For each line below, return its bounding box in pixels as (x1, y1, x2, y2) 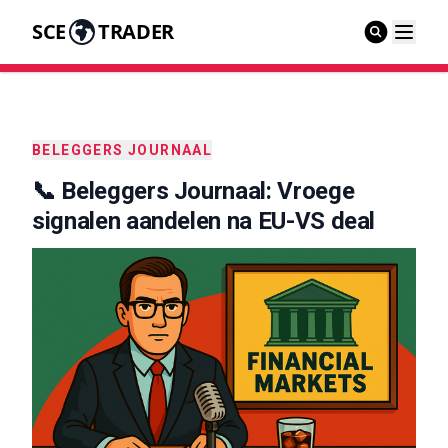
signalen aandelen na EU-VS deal (32, 207, 376, 235)
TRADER (97, 18, 174, 45)
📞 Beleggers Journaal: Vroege (32, 177, 355, 205)
